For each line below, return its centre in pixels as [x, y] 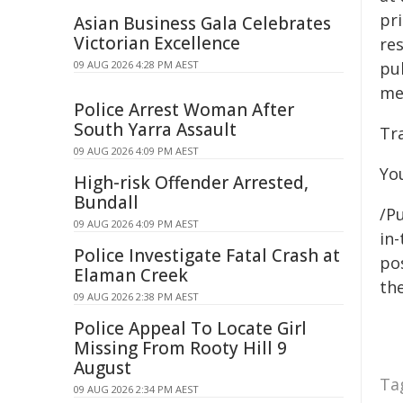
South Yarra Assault [155, 130]
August [103, 368]
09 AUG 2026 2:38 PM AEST [136, 296]
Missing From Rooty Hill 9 [180, 348]
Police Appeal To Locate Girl [190, 328]
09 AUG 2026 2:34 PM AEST [136, 389]
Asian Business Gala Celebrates [202, 23]
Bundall [106, 202]
